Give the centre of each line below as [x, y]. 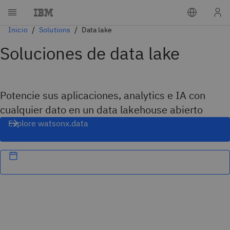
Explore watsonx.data [48, 123]
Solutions [55, 30]
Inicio [18, 30]
